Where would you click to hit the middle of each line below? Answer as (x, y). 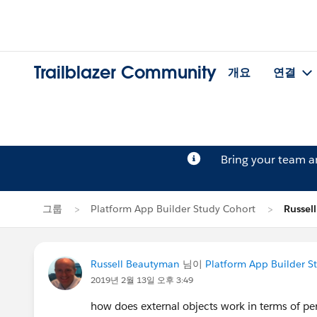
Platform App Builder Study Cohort (173, 209)
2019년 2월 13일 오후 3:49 (142, 280)
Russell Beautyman (135, 264)
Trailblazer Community (125, 73)
